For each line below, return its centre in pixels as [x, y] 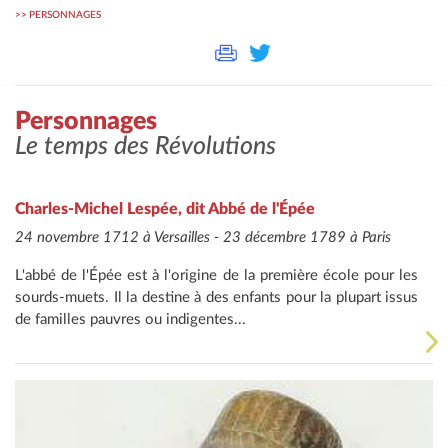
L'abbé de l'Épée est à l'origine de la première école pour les [216, 275]
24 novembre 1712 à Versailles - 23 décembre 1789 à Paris [203, 237]
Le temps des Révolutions [145, 146]
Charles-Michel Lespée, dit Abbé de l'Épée [165, 208]
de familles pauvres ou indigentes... [130, 319]
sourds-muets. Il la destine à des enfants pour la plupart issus [216, 297]
